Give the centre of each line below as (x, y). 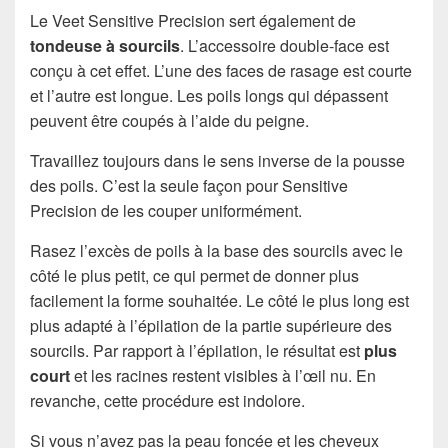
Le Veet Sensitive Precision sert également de (193, 20)
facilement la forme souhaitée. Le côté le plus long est (219, 300)
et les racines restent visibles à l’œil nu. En (223, 375)
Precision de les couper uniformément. (166, 210)
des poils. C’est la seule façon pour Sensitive (189, 185)
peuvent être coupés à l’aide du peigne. (169, 120)
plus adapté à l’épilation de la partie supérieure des (211, 325)
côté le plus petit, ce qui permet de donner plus (194, 275)
